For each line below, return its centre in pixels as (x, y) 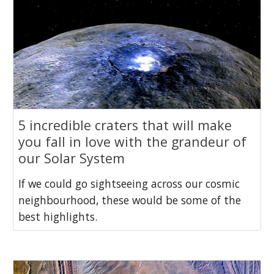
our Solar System (72, 158)
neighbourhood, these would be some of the (130, 200)
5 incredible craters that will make (125, 125)
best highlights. (58, 217)
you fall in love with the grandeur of (133, 142)
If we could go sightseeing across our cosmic (129, 184)
